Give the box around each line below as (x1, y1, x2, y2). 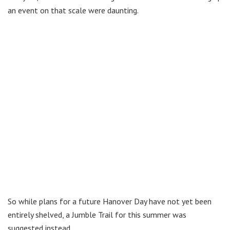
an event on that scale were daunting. (8, 5, 139, 16)
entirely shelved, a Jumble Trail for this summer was (8, 209, 186, 220)
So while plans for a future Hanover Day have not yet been (8, 196, 212, 207)
